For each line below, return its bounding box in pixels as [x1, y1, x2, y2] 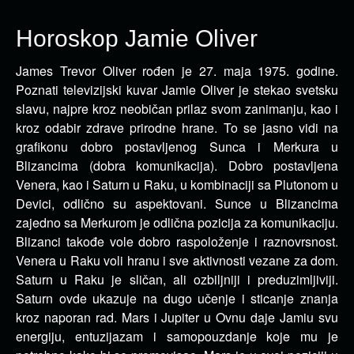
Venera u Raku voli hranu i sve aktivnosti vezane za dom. [16, 251, 338, 269]
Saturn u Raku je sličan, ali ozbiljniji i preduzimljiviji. [16, 270, 338, 288]
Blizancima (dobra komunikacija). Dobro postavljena [16, 156, 338, 175]
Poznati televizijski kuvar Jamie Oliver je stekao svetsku [16, 81, 338, 99]
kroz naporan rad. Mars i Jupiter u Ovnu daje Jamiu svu [16, 308, 338, 326]
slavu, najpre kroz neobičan [16, 100, 172, 118]
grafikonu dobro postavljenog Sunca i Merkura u [16, 137, 338, 156]
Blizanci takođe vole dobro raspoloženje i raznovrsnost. [16, 232, 338, 250]
